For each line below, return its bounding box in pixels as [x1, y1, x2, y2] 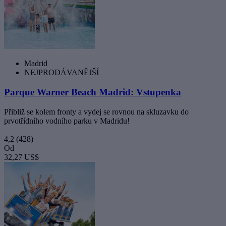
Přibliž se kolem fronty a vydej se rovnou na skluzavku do [4, 107, 189, 116]
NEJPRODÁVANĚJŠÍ [24, 68, 99, 77]
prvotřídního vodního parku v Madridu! [4, 116, 130, 125]
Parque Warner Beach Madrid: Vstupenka [4, 87, 181, 98]
